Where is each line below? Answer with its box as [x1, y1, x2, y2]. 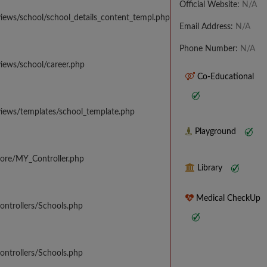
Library [195, 164, 225, 173]
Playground [193, 128, 238, 136]
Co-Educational [195, 73, 254, 82]
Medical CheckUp [194, 194, 260, 203]
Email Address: [179, 23, 235, 32]
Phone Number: [179, 45, 240, 54]
